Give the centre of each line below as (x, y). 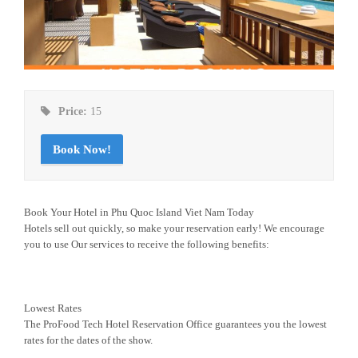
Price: (74, 112)
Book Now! (82, 150)
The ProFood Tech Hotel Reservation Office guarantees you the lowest (175, 324)
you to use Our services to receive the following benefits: (147, 245)
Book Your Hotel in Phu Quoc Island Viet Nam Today (139, 213)
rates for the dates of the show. (88, 340)
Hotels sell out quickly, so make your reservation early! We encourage (174, 229)
